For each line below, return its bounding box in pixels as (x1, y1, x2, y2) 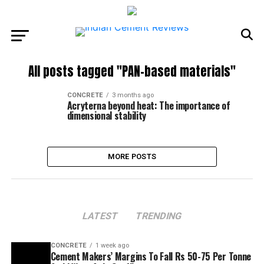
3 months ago (111, 91, 154, 99)
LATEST (81, 210, 120, 222)
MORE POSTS (107, 152, 157, 161)
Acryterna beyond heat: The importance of (67, 98, 230, 113)
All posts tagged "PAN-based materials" (28, 62, 236, 81)
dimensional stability (67, 108, 146, 123)
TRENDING (134, 210, 183, 222)
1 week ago (95, 242, 129, 249)
